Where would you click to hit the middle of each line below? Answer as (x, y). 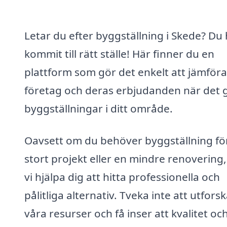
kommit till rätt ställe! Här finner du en (119, 53)
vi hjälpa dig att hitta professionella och (122, 177)
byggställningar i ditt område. (99, 108)
